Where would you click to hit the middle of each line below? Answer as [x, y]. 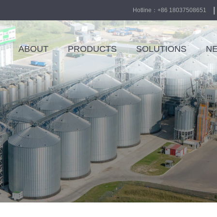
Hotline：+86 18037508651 [170, 10]
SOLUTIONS [161, 49]
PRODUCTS [92, 49]
